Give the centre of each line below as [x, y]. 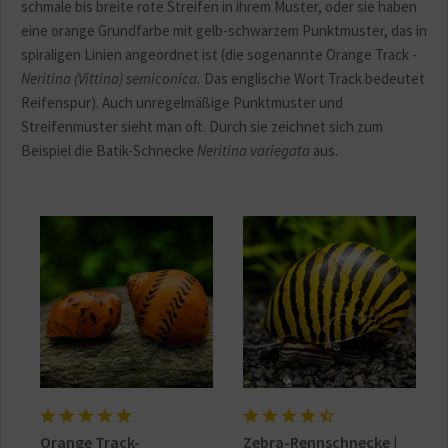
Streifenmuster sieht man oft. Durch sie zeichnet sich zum [202, 126]
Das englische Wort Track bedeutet [313, 78]
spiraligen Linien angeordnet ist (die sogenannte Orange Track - [219, 54]
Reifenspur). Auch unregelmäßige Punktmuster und [182, 102]
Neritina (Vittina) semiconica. [111, 78]
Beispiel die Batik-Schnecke [109, 150]
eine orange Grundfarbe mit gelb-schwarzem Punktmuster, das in [224, 30]
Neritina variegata [253, 150]
